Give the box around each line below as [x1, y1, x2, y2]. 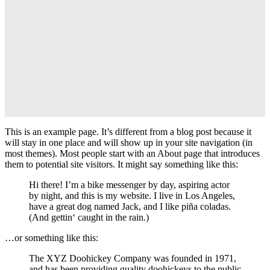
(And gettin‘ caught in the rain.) [29, 212, 149, 222]
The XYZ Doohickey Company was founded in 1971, [29, 253, 236, 263]
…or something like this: [5, 233, 98, 243]
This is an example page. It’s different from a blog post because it [5, 127, 251, 137]
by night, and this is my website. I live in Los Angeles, [29, 190, 235, 201]
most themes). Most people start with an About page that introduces [5, 148, 260, 159]
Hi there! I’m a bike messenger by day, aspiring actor [29, 180, 230, 190]
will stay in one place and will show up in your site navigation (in [5, 137, 253, 148]
